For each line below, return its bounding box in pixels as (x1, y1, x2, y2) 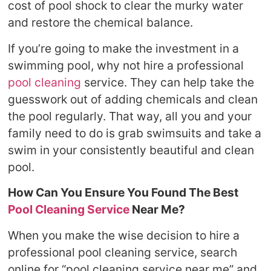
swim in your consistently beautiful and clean (8, 142, 255, 157)
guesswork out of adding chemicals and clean (8, 91, 258, 106)
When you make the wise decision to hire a (8, 227, 240, 243)
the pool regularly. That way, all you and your (8, 108, 252, 123)
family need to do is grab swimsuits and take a (8, 125, 262, 140)
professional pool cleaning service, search (8, 244, 238, 260)
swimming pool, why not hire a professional (8, 57, 244, 73)
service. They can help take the (81, 74, 255, 90)
